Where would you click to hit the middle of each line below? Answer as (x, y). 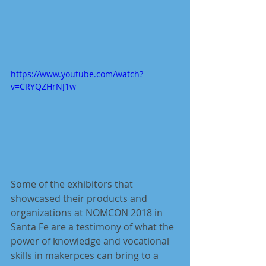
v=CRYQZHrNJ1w (43, 86)
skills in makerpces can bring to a (86, 255)
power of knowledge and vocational (91, 241)
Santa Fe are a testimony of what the (94, 227)
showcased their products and (80, 198)
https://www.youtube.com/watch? (77, 74)
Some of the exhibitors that (73, 184)
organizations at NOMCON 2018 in (88, 212)
